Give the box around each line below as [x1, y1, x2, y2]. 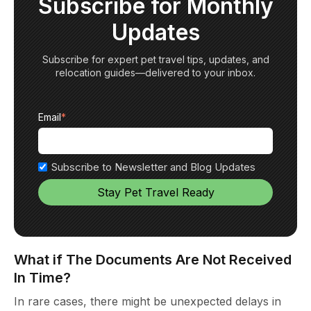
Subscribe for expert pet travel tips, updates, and [42, 53, 269, 66]
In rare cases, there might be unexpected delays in [14, 294, 281, 308]
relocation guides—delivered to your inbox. [56, 67, 255, 79]
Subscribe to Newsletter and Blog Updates [51, 160, 255, 174]
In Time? [14, 269, 71, 286]
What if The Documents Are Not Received [14, 251, 292, 268]
